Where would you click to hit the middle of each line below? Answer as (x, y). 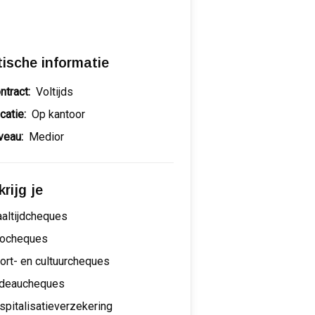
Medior (47, 136)
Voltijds (55, 91)
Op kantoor (59, 114)
